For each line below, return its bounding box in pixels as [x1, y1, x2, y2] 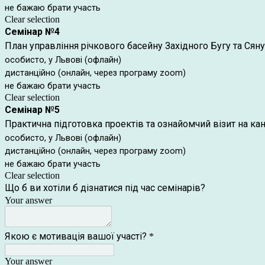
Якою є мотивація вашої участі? [5, 231, 147, 242]
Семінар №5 [5, 104, 60, 115]
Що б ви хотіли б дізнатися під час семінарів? [5, 182, 205, 193]
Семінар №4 [5, 26, 60, 37]
